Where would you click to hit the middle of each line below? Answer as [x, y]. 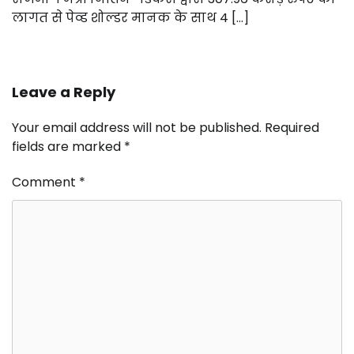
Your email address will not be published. [137, 128]
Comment [45, 183]
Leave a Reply [64, 92]
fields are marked [68, 147]
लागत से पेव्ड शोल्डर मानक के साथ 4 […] [130, 18]
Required [292, 128]
